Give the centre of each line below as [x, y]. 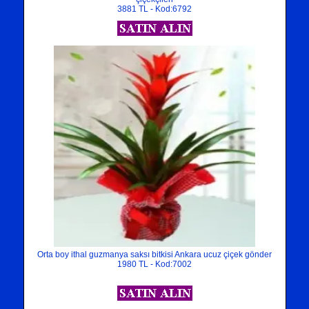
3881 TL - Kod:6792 [154, 9]
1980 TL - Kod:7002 [154, 264]
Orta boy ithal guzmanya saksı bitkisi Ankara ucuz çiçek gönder [154, 255]
